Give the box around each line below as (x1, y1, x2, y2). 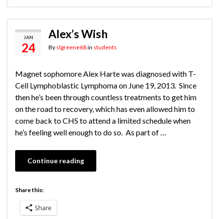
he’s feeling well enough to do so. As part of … (15, 128, 166, 137)
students (93, 44, 117, 51)
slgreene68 (56, 44, 87, 51)
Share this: (15, 186, 44, 194)
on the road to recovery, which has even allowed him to (15, 104, 195, 114)
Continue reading (27, 156, 84, 165)
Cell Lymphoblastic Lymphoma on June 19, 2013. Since (15, 81, 197, 90)
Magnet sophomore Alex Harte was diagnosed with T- (15, 69, 196, 79)
